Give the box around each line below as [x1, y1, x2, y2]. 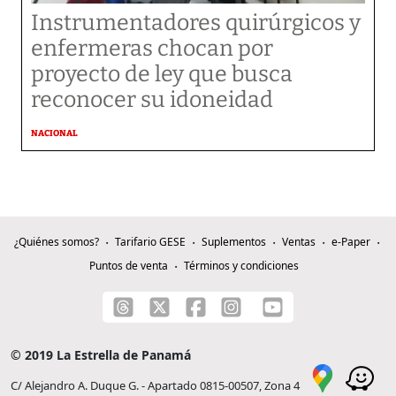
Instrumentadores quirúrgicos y [31, 10, 361, 36]
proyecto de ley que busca [31, 61, 293, 88]
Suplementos [201, 234, 266, 249]
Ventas [281, 234, 316, 249]
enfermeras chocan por [31, 35, 273, 62]
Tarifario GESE [114, 234, 186, 249]
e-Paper [331, 234, 370, 249]
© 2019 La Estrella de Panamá [11, 346, 191, 363]
